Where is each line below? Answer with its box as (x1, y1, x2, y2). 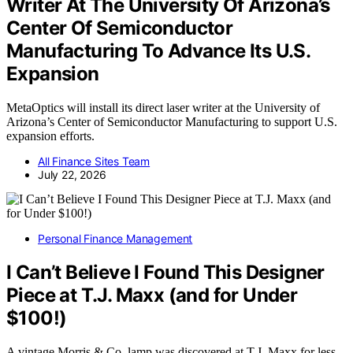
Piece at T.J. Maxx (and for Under (6, 284, 298, 307)
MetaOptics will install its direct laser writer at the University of (6, 101, 320, 115)
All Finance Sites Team (38, 154, 150, 169)
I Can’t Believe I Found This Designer (6, 261, 325, 284)
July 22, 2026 (38, 168, 106, 182)
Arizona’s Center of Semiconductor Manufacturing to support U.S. (6, 115, 337, 129)
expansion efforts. (6, 129, 95, 143)
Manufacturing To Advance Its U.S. (6, 39, 310, 63)
